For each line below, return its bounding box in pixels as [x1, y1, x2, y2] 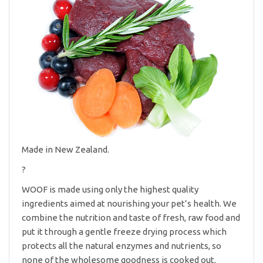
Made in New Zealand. [22, 144, 109, 155]
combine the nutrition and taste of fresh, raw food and [22, 213, 240, 223]
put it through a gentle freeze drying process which [22, 227, 227, 237]
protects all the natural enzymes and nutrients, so [22, 241, 221, 251]
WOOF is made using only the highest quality [22, 184, 198, 195]
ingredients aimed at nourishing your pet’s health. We [22, 198, 237, 209]
